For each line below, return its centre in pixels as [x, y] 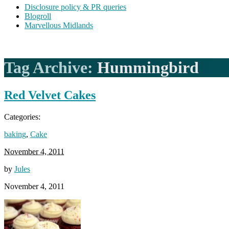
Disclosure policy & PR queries [75, 7]
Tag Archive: [51, 68]
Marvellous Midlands [59, 25]
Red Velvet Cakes [50, 95]
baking [15, 134]
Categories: [22, 117]
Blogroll [38, 16]
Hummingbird [148, 68]
